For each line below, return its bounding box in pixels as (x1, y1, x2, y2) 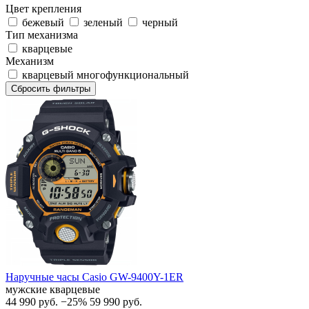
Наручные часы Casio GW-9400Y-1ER (6, 270, 183, 283)
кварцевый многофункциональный (22, 68, 189, 81)
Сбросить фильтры (11, 83, 90, 94)
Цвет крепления (6, 2, 81, 14)
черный (142, 16, 178, 28)
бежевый (22, 16, 64, 28)
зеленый (83, 16, 123, 28)
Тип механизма (6, 28, 78, 41)
